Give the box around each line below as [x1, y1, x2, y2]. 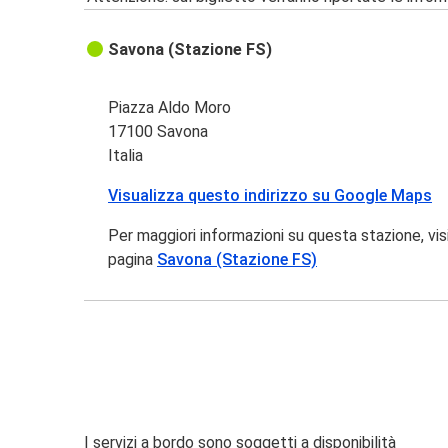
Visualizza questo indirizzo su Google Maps [108, 186, 433, 206]
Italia [108, 146, 144, 166]
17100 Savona [108, 122, 209, 142]
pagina [108, 250, 158, 270]
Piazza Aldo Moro [108, 98, 232, 118]
